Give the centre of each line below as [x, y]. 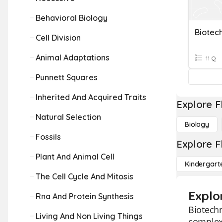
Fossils [48, 137]
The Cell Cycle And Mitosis [84, 176]
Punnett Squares [67, 77]
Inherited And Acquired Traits [91, 97]
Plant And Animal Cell [75, 157]
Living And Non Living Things [89, 216]
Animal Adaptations [73, 57]
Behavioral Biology [72, 18]
